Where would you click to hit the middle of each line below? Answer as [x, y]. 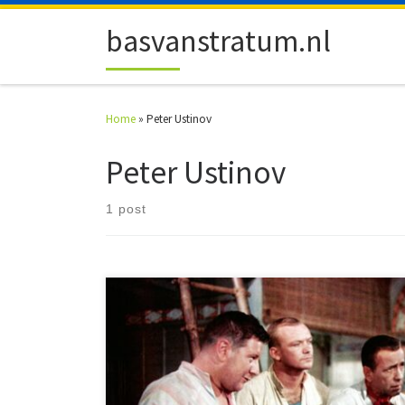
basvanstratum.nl [218, 40]
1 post [126, 209]
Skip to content [66, 25]
